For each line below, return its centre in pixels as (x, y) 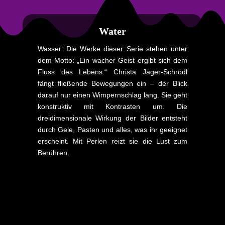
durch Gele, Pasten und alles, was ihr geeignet (113, 129)
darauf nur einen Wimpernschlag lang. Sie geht (113, 95)
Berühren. (53, 152)
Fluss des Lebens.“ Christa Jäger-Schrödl (113, 72)
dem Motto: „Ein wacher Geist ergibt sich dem (113, 60)
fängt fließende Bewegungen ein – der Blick (113, 83)
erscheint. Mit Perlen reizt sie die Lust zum (113, 141)
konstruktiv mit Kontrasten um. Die (113, 106)
